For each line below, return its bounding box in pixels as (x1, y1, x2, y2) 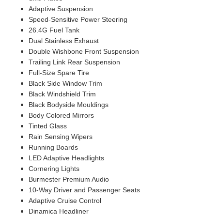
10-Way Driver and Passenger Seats (28, 186, 140, 194)
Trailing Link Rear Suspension (28, 58, 120, 66)
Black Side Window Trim (28, 79, 102, 88)
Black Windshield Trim (28, 90, 96, 98)
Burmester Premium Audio (28, 175, 109, 184)
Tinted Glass (28, 122, 67, 130)
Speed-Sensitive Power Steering (28, 15, 127, 24)
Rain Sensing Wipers (28, 133, 93, 141)
